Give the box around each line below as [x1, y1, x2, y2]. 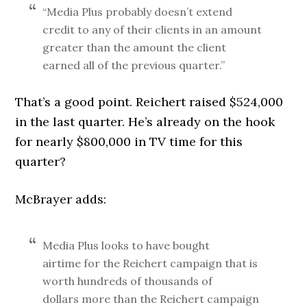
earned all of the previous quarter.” [42, 58, 228, 72]
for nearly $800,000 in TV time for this [15, 134, 243, 149]
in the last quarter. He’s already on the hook [15, 114, 275, 130]
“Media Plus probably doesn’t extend [42, 5, 233, 19]
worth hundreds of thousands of [42, 274, 213, 288]
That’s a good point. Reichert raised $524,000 [15, 94, 284, 110]
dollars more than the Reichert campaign [42, 292, 260, 306]
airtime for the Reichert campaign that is [42, 256, 258, 270]
